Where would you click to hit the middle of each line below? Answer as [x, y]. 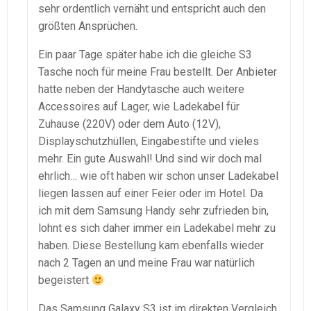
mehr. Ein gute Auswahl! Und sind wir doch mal [150, 158]
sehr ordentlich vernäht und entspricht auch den [152, 8]
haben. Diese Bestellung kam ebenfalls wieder [151, 245]
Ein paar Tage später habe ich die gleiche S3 [145, 54]
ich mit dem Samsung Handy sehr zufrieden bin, [153, 210]
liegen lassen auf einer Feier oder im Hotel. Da [151, 193]
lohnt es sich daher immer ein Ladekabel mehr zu [157, 228]
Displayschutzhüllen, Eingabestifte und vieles [149, 141]
